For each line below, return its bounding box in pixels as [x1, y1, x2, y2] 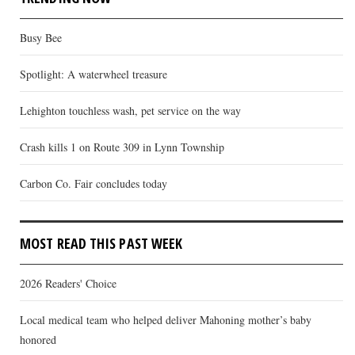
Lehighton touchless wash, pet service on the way [20, 102, 241, 118]
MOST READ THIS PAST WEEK [20, 233, 183, 253]
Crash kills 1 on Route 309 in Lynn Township [20, 139, 224, 155]
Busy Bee [20, 29, 62, 45]
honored [20, 331, 56, 347]
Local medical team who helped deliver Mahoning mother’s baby [20, 311, 311, 327]
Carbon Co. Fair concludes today [20, 175, 167, 191]
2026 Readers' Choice [20, 275, 116, 291]
